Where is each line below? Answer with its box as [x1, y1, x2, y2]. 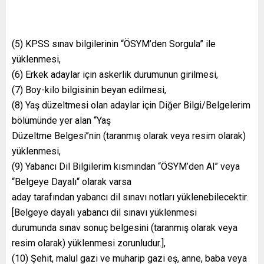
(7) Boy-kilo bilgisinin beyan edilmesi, [12, 84, 166, 95]
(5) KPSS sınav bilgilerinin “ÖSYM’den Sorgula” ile [12, 38, 216, 49]
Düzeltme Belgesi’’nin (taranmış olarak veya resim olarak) [12, 130, 246, 141]
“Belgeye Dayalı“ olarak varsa [12, 176, 131, 187]
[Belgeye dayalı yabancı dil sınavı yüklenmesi [12, 206, 197, 218]
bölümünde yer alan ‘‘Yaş [12, 114, 111, 126]
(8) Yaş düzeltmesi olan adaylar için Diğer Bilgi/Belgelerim [12, 99, 250, 111]
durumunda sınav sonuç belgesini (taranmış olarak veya [12, 222, 237, 233]
